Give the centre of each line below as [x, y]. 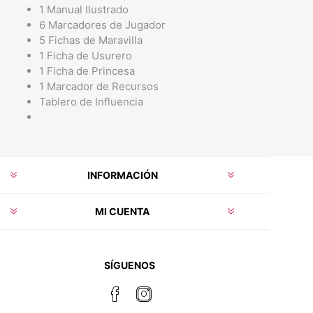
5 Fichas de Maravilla [91, 40]
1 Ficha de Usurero [86, 56]
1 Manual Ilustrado [84, 9]
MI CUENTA [122, 211]
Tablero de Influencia [91, 102]
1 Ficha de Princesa [87, 71]
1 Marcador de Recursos [99, 86]
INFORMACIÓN [122, 175]
